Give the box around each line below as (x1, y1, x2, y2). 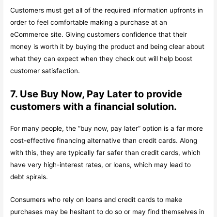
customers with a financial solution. (10, 100, 177, 112)
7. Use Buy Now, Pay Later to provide (10, 88, 183, 100)
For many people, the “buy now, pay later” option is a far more (10, 124, 203, 132)
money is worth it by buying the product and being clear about (10, 42, 205, 50)
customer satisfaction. (10, 66, 80, 75)
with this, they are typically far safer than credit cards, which (10, 148, 201, 156)
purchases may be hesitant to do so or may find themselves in (10, 207, 205, 216)
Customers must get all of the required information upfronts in (10, 6, 203, 14)
